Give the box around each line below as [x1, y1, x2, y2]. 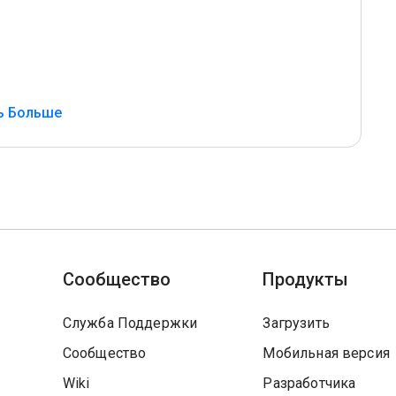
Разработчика [263, 375, 356, 392]
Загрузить [263, 315, 330, 331]
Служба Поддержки [62, 315, 198, 331]
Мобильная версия [263, 345, 390, 362]
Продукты [263, 269, 349, 290]
